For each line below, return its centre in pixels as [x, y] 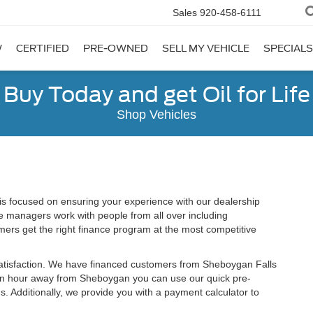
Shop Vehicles [156, 115]
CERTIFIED [43, 49]
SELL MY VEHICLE [206, 49]
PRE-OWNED [116, 49]
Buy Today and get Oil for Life [156, 94]
